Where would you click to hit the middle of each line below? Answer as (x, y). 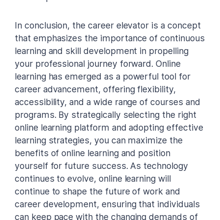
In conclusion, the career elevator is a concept (108, 25)
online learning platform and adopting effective (109, 127)
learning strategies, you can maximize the (99, 140)
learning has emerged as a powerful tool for (103, 76)
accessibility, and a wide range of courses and (108, 102)
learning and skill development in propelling (102, 51)
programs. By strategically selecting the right (106, 114)
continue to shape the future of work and (97, 191)
